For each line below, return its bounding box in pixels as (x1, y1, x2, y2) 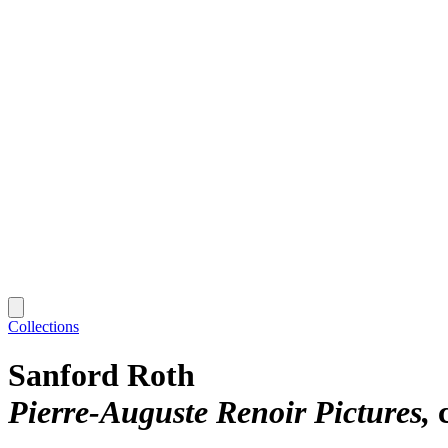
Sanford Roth (8, 357, 195, 394)
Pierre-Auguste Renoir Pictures (8, 394, 422, 431)
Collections (8, 317, 79, 335)
